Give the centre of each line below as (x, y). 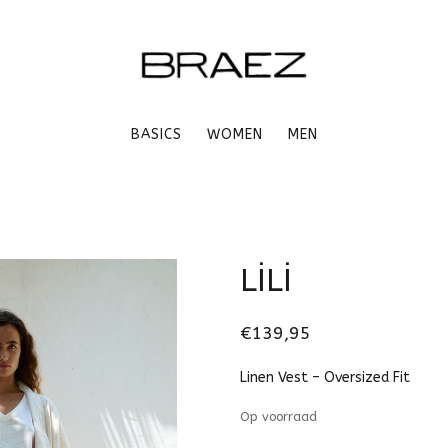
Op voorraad (278, 416)
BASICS (156, 134)
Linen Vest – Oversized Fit (325, 377)
